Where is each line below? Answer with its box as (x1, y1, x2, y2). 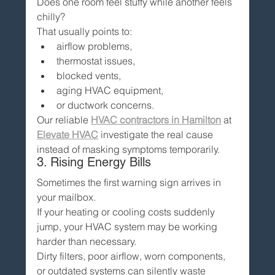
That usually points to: (37, 25, 133, 37)
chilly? (37, 10, 66, 23)
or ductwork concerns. (56, 98, 155, 111)
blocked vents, (56, 69, 122, 82)
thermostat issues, (56, 54, 136, 67)
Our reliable (37, 113, 91, 126)
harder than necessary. (37, 234, 137, 247)
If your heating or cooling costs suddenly (37, 205, 218, 218)
